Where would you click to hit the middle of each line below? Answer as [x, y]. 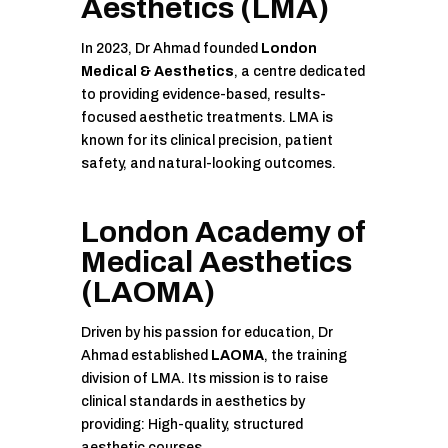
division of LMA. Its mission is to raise [204, 379]
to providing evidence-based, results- [203, 95]
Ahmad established [145, 356]
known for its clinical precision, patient [206, 141]
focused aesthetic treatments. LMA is [206, 118]
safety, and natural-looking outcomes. [208, 164]
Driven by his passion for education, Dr [206, 333]
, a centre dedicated [299, 72]
